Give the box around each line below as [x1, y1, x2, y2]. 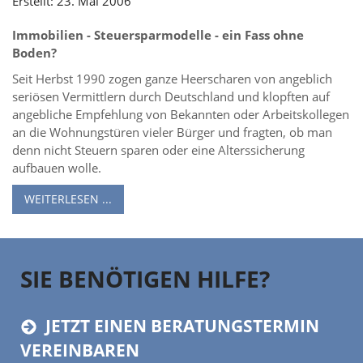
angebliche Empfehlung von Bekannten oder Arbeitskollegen [12, 105, 349, 122]
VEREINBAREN [20, 338, 139, 361]
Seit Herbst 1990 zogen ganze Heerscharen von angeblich [12, 70, 332, 87]
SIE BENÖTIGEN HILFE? [20, 263, 270, 294]
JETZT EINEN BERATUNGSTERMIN [45, 314, 319, 337]
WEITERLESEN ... [24, 190, 112, 207]
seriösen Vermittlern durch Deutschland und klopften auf [12, 88, 330, 105]
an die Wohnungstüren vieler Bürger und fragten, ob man [12, 123, 332, 140]
